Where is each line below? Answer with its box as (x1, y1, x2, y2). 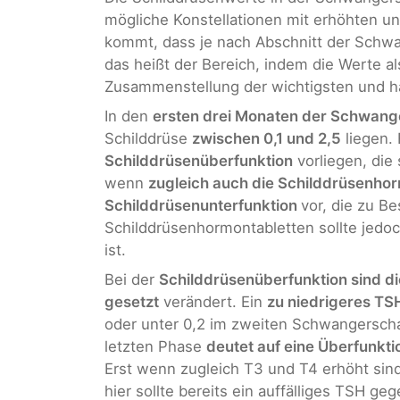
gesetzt (104, 293, 159, 312)
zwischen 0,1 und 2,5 (192, 129, 341, 147)
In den (104, 106, 153, 125)
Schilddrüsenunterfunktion (104, 196, 301, 214)
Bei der (104, 271, 159, 289)
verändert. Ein (159, 293, 267, 312)
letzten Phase (104, 337, 206, 356)
